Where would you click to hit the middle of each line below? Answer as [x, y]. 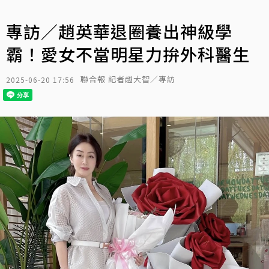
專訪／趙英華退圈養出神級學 [119, 31]
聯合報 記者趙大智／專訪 [128, 79]
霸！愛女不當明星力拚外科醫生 [128, 54]
